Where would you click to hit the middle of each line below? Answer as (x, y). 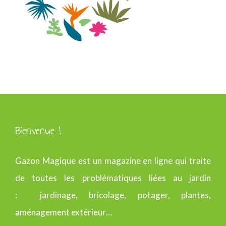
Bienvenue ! (38, 130)
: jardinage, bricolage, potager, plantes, (113, 195)
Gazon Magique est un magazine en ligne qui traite (113, 161)
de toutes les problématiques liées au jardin (113, 178)
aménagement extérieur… (64, 212)
